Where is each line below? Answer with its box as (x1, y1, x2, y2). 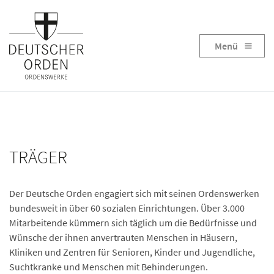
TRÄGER (9, 146, 67, 168)
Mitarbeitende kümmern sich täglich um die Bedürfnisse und (9, 217, 257, 229)
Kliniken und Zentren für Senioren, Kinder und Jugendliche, (9, 246, 255, 258)
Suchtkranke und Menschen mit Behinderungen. (9, 261, 208, 273)
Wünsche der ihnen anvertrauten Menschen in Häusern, (9, 231, 237, 243)
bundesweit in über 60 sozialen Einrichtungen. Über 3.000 (9, 202, 245, 214)
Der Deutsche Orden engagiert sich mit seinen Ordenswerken (9, 187, 259, 199)
